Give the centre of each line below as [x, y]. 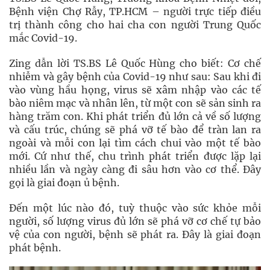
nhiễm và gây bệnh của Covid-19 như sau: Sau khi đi [135, 77]
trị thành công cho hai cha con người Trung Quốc [135, 25]
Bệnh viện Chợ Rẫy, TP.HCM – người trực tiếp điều [135, 11]
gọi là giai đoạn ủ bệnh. [64, 183]
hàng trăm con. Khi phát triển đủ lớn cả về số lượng [135, 116]
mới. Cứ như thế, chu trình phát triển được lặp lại [135, 156]
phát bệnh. [35, 248]
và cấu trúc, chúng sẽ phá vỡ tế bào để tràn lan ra [135, 130]
